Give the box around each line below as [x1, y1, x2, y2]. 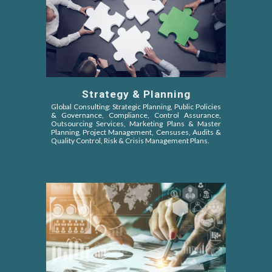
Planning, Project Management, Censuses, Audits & [51, 127, 221, 137]
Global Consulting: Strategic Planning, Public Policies [51, 102, 221, 112]
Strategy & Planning [81, 88, 191, 101]
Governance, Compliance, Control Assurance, [61, 110, 221, 120]
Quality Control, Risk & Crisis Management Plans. [51, 136, 210, 146]
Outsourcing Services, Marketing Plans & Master [51, 119, 221, 129]
